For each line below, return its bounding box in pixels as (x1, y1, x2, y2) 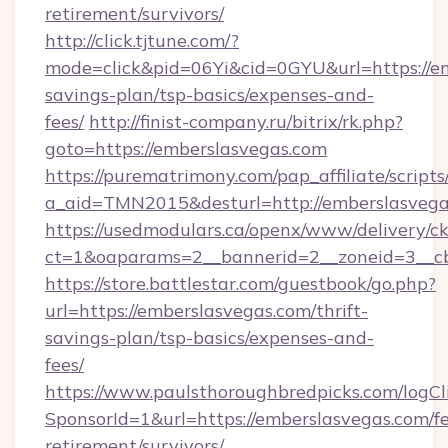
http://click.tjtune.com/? (45, 29, 239, 52)
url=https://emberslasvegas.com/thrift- (45, 299, 368, 322)
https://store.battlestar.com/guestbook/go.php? (45, 272, 436, 295)
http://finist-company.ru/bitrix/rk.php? (89, 110, 403, 133)
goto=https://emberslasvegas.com (45, 137, 327, 160)
